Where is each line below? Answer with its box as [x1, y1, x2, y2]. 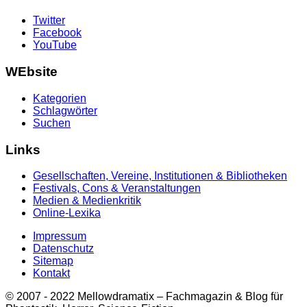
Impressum [33, 230, 86, 243]
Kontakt [33, 267, 70, 280]
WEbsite [5, 64, 58, 79]
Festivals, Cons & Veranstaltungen [33, 182, 201, 195]
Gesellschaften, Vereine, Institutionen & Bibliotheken [33, 170, 287, 182]
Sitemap [33, 255, 73, 267]
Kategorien [33, 92, 86, 104]
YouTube [33, 39, 77, 51]
